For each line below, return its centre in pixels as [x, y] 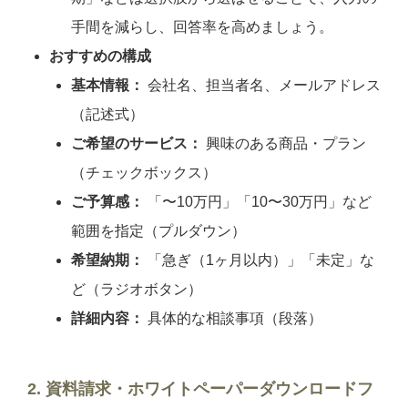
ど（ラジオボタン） [137, 289]
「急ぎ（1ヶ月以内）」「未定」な [259, 260]
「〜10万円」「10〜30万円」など [258, 201]
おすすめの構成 [100, 56]
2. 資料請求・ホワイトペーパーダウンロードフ [200, 388]
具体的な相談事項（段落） [233, 318]
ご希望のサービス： [137, 143]
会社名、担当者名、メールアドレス [262, 85]
